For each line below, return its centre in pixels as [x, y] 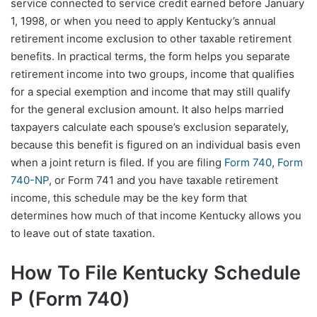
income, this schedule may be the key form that [129, 197]
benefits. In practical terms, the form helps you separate [150, 56]
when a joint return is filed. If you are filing [117, 162]
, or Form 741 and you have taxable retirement [163, 180]
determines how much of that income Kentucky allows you [156, 215]
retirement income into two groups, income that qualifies [152, 74]
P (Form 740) [70, 299]
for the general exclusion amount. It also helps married [147, 109]
